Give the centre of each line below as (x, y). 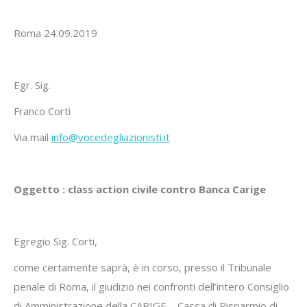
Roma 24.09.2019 (56, 33)
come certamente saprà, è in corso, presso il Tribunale (143, 267)
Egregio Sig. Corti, (56, 241)
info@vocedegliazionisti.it (111, 137)
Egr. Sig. (32, 85)
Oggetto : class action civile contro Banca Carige (140, 189)
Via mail (33, 137)
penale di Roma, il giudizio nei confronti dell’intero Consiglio (151, 286)
